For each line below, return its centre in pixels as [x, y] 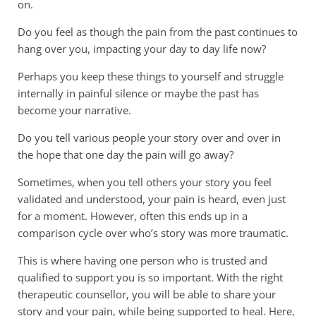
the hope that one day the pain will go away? [126, 154]
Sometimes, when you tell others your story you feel [145, 182]
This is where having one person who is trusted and [142, 260]
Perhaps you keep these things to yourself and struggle [151, 76]
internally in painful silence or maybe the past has [138, 93]
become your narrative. [74, 110]
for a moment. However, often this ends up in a [133, 215]
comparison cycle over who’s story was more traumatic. [153, 232]
